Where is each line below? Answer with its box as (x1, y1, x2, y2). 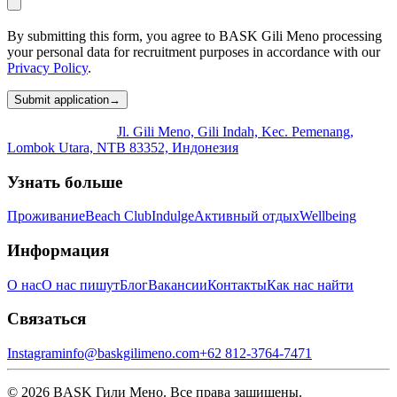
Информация (7, 241, 109, 261)
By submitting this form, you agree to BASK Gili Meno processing (7, 27, 382, 43)
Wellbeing (300, 208, 356, 224)
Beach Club (85, 208, 152, 224)
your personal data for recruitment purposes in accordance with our (7, 43, 380, 59)
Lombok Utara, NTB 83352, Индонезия (7, 139, 238, 155)
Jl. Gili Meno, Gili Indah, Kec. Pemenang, (117, 123, 354, 139)
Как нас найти (267, 276, 354, 292)
